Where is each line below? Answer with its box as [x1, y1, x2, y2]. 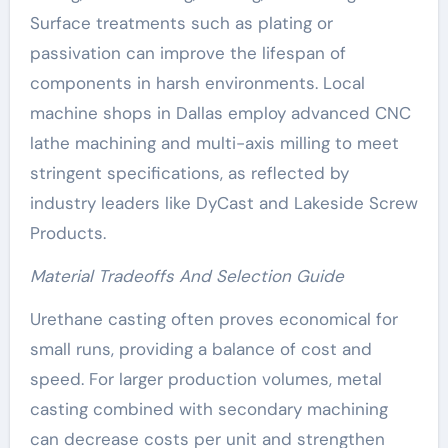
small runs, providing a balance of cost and [29, 338, 372, 361]
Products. [29, 222, 106, 245]
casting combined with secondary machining [29, 398, 388, 421]
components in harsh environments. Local [29, 72, 365, 95]
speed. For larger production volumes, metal [29, 368, 382, 391]
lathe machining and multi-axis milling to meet [29, 132, 399, 155]
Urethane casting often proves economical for [29, 308, 398, 331]
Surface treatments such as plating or [29, 12, 333, 35]
